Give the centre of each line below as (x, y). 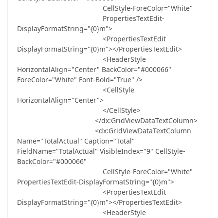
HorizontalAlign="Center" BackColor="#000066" (94, 69)
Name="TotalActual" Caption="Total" (76, 141)
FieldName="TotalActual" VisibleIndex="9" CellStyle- (101, 151)
